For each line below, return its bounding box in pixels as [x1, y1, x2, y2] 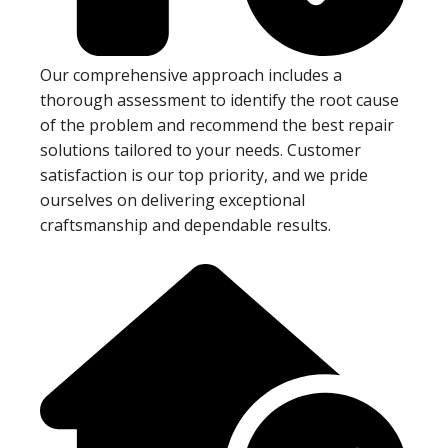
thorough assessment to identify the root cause [40, 88, 399, 111]
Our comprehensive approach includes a [40, 63, 342, 86]
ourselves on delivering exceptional [40, 188, 305, 211]
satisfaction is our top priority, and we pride [40, 163, 368, 186]
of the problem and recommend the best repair [40, 113, 394, 136]
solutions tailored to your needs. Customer [40, 138, 361, 161]
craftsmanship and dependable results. [40, 213, 331, 236]
